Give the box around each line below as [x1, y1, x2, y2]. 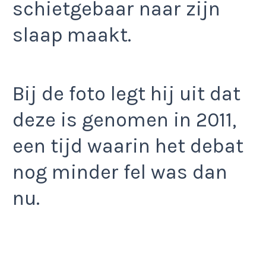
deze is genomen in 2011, [12, 107, 236, 132]
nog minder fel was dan [12, 160, 227, 184]
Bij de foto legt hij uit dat [12, 81, 240, 106]
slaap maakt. [12, 23, 131, 47]
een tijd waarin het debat [12, 134, 243, 158]
